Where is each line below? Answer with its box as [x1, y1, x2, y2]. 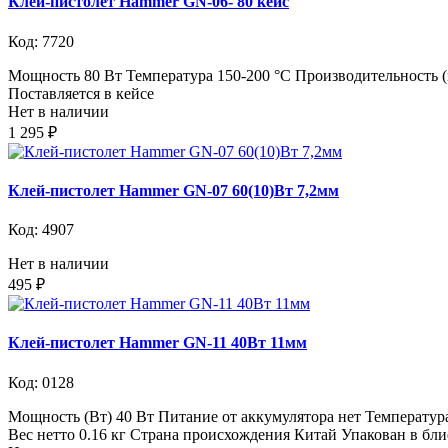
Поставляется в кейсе [8, 84, 154, 102]
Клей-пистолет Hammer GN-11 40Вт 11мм [8, 334, 307, 352]
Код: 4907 [8, 221, 74, 239]
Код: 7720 [8, 32, 74, 50]
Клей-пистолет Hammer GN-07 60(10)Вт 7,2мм [8, 181, 339, 199]
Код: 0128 [8, 373, 74, 391]
